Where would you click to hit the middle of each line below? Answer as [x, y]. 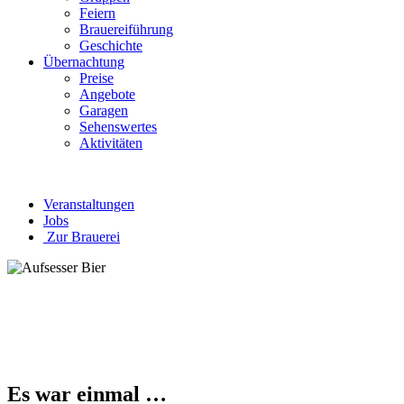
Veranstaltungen [89, 204]
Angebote [107, 94]
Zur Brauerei [82, 237]
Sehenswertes [118, 127]
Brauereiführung [126, 29]
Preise [96, 78]
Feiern [97, 13]
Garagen [104, 110]
